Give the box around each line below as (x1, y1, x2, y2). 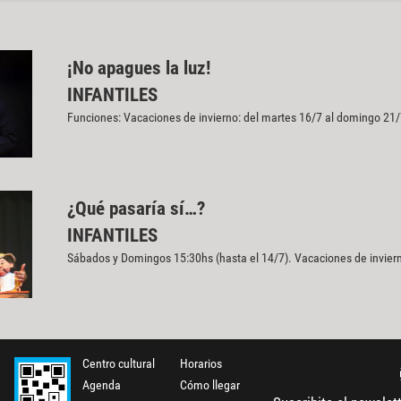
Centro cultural (82, 355, 156, 371)
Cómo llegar (179, 377, 240, 392)
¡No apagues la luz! (66, 56, 210, 79)
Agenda (82, 377, 122, 392)
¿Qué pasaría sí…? (66, 198, 205, 220)
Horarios (179, 355, 222, 371)
